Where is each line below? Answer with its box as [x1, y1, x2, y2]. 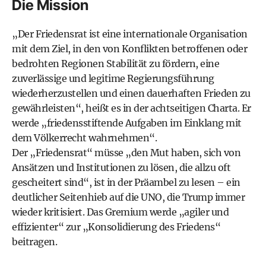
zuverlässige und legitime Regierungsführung [12, 72, 214, 84]
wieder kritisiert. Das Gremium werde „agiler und [12, 206, 229, 218]
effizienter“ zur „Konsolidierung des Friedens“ [12, 221, 220, 233]
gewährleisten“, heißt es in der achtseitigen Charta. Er [12, 102, 251, 114]
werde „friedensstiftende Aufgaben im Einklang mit [12, 117, 242, 129]
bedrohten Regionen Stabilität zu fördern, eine [12, 58, 219, 69]
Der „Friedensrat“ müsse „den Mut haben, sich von [12, 147, 240, 159]
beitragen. [12, 236, 57, 248]
